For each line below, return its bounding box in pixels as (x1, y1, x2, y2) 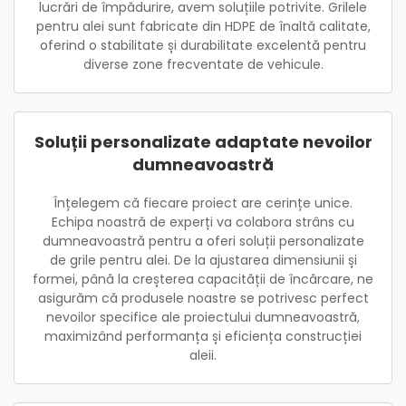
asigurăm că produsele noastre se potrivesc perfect (37, 289, 369, 307)
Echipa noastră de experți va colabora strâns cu (52, 213, 354, 231)
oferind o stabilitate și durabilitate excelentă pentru (40, 36, 366, 54)
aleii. (189, 346, 217, 364)
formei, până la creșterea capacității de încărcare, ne (33, 270, 373, 288)
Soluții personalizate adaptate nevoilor (34, 130, 372, 153)
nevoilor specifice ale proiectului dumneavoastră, (46, 308, 360, 326)
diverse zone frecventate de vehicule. (82, 55, 324, 73)
